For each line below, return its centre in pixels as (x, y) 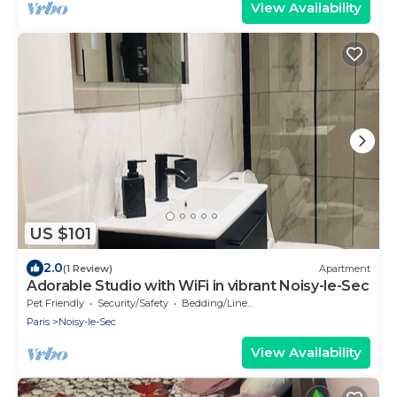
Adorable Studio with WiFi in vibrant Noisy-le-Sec (198, 286)
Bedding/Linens (214, 304)
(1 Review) (88, 268)
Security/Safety (133, 304)
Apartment (345, 268)
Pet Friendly (55, 304)
